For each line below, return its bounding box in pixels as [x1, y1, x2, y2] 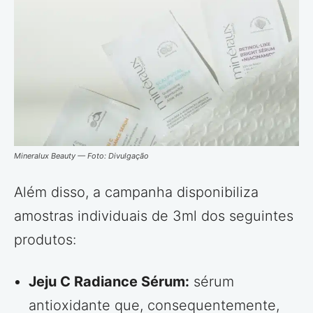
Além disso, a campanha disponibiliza [14, 183, 259, 201]
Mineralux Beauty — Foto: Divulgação [14, 150, 149, 161]
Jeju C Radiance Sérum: [29, 272, 189, 290]
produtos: [14, 231, 76, 248]
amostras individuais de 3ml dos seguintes [14, 207, 293, 224]
